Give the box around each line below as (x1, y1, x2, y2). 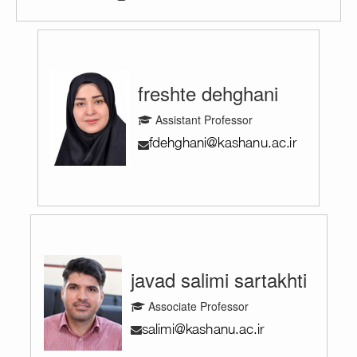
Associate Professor (144, 297, 249, 314)
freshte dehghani (138, 78, 278, 107)
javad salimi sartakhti (130, 265, 307, 293)
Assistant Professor (152, 111, 253, 127)
